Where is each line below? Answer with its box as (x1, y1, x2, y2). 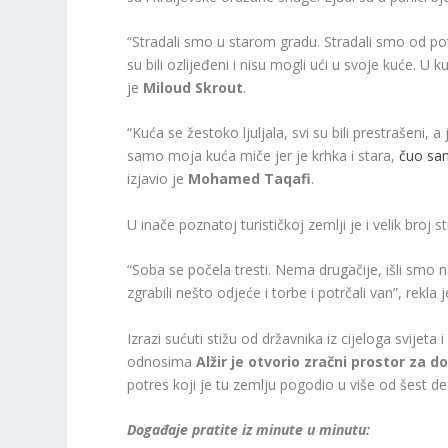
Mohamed (188, 169, 265, 189)
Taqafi (264, 169, 312, 189)
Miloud (143, 77, 196, 97)
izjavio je (127, 169, 189, 189)
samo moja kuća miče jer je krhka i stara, (127, 146, 400, 166)
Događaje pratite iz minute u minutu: (127, 419, 375, 439)
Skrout (195, 77, 244, 97)
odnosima (127, 351, 197, 371)
